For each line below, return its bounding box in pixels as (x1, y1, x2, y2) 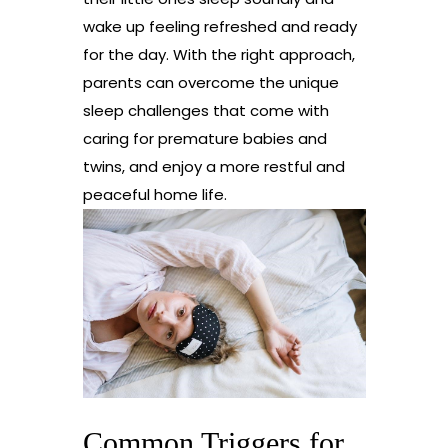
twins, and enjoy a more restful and (82, 156, 345, 178)
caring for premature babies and (82, 128, 327, 150)
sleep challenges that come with (82, 100, 329, 122)
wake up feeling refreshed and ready (82, 16, 357, 38)
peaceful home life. (82, 184, 227, 206)
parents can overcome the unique (82, 72, 339, 94)
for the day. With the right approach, (82, 44, 355, 66)
